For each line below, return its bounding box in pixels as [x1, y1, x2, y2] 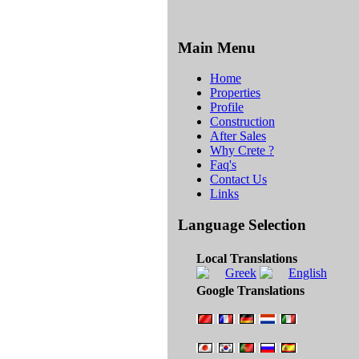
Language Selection [178, 216, 306, 234]
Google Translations [196, 283, 305, 297]
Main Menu [178, 38, 256, 56]
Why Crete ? [210, 143, 274, 158]
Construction [210, 115, 275, 129]
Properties [210, 86, 260, 100]
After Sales [210, 129, 266, 143]
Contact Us [210, 172, 267, 187]
